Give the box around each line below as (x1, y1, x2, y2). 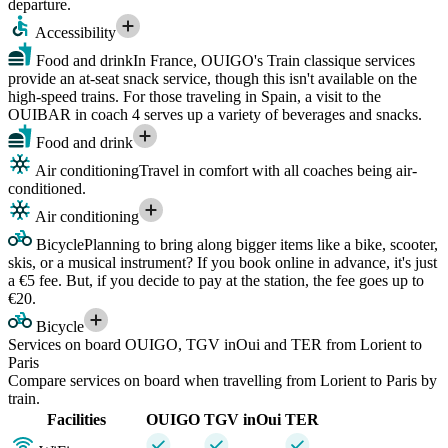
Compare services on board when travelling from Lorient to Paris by (8, 372, 437, 390)
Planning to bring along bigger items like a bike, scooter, (84, 236, 438, 254)
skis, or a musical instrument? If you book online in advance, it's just (8, 254, 437, 272)
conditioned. (8, 180, 86, 198)
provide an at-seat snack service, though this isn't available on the (8, 70, 417, 88)
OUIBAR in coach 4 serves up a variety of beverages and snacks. (8, 106, 422, 124)
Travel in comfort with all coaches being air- (139, 162, 417, 180)
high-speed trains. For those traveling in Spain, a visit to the (8, 88, 381, 106)
